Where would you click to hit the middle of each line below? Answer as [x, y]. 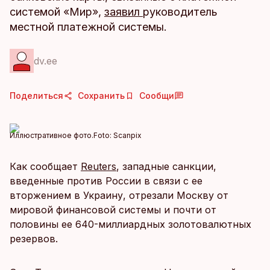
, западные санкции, [166, 166]
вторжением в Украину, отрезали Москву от [119, 195]
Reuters [99, 166]
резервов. [34, 239]
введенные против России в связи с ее [106, 181]
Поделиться [36, 96]
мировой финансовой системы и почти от [113, 210]
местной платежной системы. [88, 27]
